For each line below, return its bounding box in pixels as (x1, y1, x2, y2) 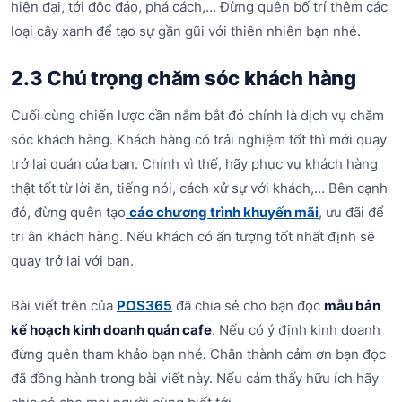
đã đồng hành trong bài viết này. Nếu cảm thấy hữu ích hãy (11, 369, 379, 387)
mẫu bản (324, 296, 380, 314)
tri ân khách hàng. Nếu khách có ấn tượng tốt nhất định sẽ (11, 228, 375, 246)
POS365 (117, 296, 172, 314)
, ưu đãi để (319, 204, 384, 222)
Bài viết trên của (11, 296, 117, 314)
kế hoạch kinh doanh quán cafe (11, 320, 212, 338)
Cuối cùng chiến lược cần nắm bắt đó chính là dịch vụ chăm (11, 107, 384, 125)
